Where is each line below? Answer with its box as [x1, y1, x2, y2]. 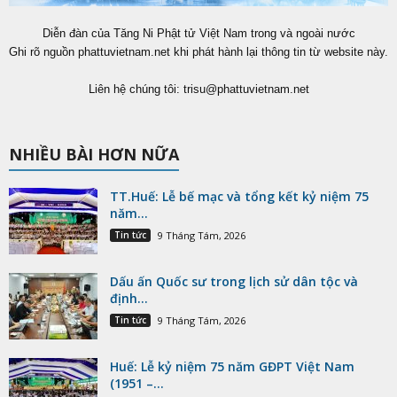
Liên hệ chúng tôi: [88, 82, 183, 96]
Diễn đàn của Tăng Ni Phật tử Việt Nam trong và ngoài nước [42, 26, 355, 40]
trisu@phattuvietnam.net [183, 82, 309, 96]
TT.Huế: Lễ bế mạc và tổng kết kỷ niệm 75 [110, 187, 369, 205]
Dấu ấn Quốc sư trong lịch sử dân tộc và [110, 272, 358, 290]
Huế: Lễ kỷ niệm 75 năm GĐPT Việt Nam [110, 357, 354, 375]
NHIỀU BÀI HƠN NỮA [9, 143, 179, 165]
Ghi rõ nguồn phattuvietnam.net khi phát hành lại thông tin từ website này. [9, 44, 388, 58]
